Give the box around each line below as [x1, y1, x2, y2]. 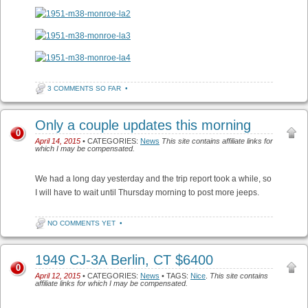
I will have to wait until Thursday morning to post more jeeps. [35, 188, 259, 197]
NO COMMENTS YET [47, 219, 115, 227]
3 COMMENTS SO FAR [47, 85, 121, 92]
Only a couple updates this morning [35, 118, 251, 133]
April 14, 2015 [35, 137, 80, 145]
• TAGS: [159, 272, 190, 280]
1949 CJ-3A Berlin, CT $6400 [35, 252, 213, 267]
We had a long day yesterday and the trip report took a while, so [35, 174, 272, 184]
